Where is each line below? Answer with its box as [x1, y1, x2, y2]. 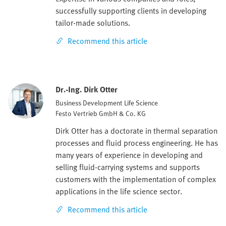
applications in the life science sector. [55, 185, 182, 198]
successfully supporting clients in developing [55, 5, 206, 17]
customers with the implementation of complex [55, 173, 216, 186]
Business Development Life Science [55, 97, 158, 108]
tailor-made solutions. [55, 17, 130, 29]
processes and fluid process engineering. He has [55, 137, 218, 149]
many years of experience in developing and [55, 149, 203, 161]
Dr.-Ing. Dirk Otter [55, 83, 118, 96]
